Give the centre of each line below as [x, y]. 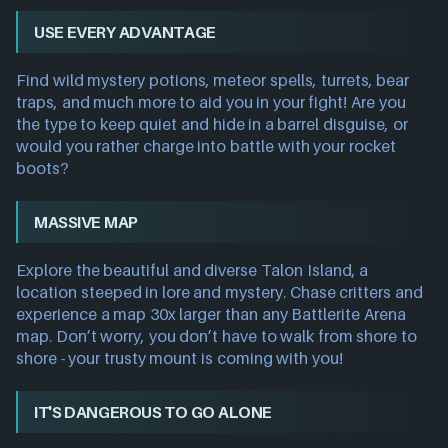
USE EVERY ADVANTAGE [125, 32]
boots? [42, 168]
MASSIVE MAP [86, 222]
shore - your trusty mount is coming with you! [179, 358]
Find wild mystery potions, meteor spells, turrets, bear [213, 80]
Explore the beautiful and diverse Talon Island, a [192, 270]
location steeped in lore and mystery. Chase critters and [219, 292]
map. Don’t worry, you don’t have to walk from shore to [217, 336]
